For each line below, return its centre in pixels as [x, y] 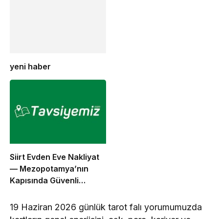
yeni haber [30, 67]
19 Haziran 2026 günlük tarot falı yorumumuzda [106, 207]
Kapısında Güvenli [44, 181]
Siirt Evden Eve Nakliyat [55, 157]
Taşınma [26, 192]
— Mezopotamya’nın [49, 169]
